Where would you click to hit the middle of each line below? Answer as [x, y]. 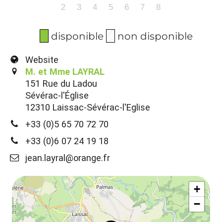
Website [42, 59]
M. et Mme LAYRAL [65, 71]
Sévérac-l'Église [57, 95]
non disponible [155, 36]
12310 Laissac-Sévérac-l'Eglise [88, 107]
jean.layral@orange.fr [68, 158]
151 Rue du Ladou [61, 83]
